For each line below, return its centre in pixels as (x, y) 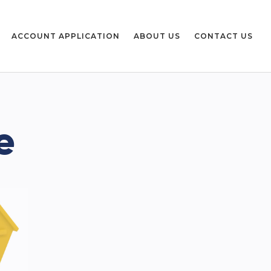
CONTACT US (224, 36)
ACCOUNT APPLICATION (66, 36)
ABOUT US (157, 36)
